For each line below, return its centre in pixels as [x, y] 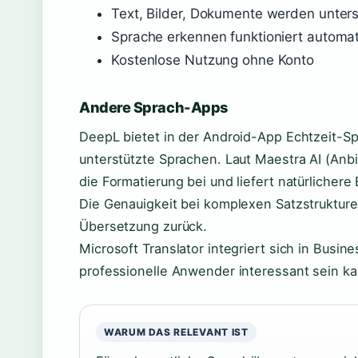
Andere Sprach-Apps [153, 107]
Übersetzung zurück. [143, 226]
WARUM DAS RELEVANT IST [176, 332]
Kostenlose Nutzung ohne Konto [213, 60]
